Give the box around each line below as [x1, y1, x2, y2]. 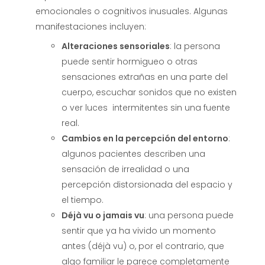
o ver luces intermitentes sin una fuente [61, 101, 230, 114]
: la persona [169, 40, 220, 52]
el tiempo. [61, 193, 104, 206]
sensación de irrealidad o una [61, 163, 189, 175]
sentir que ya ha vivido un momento [61, 224, 216, 237]
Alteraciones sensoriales [61, 40, 170, 52]
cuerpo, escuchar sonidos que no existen [61, 86, 237, 98]
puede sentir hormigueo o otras [61, 55, 198, 67]
